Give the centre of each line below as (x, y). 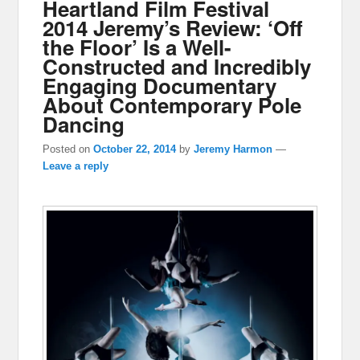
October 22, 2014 (135, 149)
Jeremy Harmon (233, 149)
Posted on (68, 149)
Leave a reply (76, 166)
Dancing (84, 125)
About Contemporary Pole (172, 105)
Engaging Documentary (160, 86)
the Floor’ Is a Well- (137, 47)
